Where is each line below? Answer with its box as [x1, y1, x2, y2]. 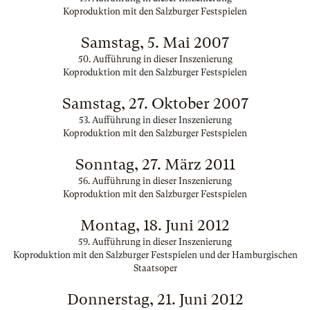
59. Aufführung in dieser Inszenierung [78, 237, 232, 247]
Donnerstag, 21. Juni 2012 [66, 291, 244, 308]
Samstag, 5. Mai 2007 [81, 34, 229, 51]
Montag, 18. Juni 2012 [80, 217, 230, 234]
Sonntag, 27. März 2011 [75, 156, 235, 173]
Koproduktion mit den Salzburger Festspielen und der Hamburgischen [12, 250, 298, 260]
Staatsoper [133, 263, 177, 273]
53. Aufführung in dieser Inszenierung [78, 115, 232, 125]
